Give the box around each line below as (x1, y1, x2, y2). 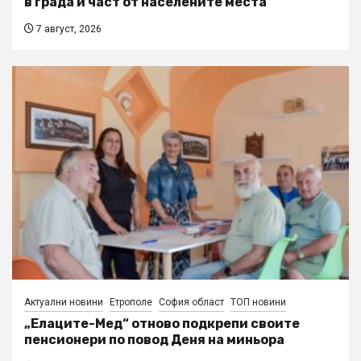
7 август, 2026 (34, 23, 102, 35)
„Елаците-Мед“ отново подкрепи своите (24, 316, 300, 332)
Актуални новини (24, 297, 103, 309)
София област (159, 297, 224, 309)
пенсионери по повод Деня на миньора (24, 332, 284, 348)
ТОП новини (230, 297, 286, 309)
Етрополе (110, 297, 152, 309)
